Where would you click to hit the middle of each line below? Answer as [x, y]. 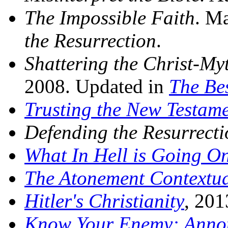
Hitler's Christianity [104, 201]
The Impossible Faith [110, 18]
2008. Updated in [97, 86]
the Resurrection [90, 40]
